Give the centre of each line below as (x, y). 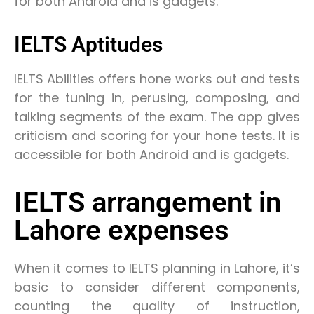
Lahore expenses (122, 230)
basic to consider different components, (157, 287)
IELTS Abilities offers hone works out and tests (157, 79)
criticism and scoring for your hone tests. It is (157, 136)
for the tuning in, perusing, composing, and (157, 98)
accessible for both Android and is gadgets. (151, 155)
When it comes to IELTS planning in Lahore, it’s (157, 268)
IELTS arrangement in (148, 202)
